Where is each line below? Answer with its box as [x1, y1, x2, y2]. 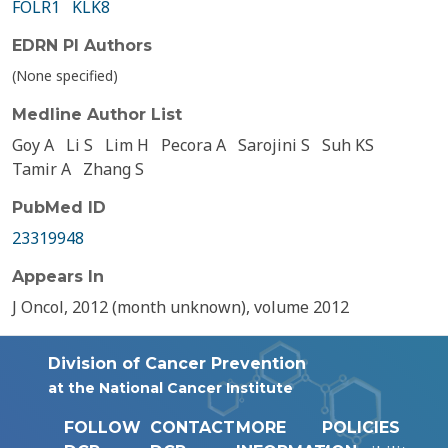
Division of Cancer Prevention [48, 354, 306, 373]
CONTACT [150, 418, 235, 437]
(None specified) [12, 66, 118, 85]
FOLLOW [64, 418, 141, 437]
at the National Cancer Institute [48, 379, 293, 397]
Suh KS [322, 134, 374, 156]
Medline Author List [12, 105, 182, 124]
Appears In [12, 267, 104, 286]
